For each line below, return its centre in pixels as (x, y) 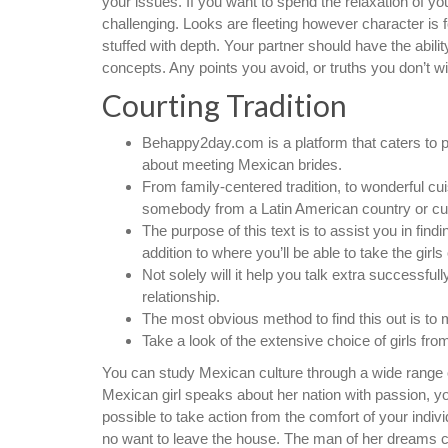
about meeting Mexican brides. (242, 164)
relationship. (181, 296)
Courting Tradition (224, 105)
